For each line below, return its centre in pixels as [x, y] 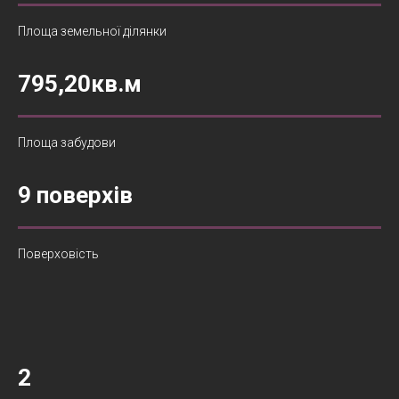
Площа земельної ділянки [92, 32]
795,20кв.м [80, 84]
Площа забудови [67, 143]
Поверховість [58, 254]
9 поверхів [75, 195]
